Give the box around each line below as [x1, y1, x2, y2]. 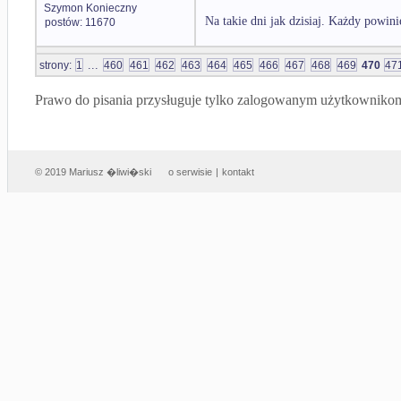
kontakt [222, 166, 254, 178]
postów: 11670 [45, 16, 115, 29]
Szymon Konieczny [44, 2, 137, 14]
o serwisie [168, 166, 212, 178]
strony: [39, 59, 74, 72]
